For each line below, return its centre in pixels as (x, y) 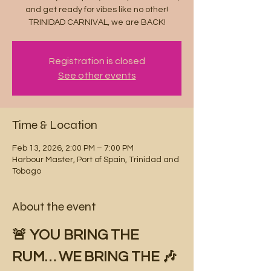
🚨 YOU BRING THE (77, 235)
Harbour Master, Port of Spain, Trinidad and (96, 160)
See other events (97, 76)
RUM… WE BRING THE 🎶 (96, 257)
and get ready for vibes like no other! (97, 10)
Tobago (27, 171)
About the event (54, 207)
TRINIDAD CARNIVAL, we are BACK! (97, 22)
